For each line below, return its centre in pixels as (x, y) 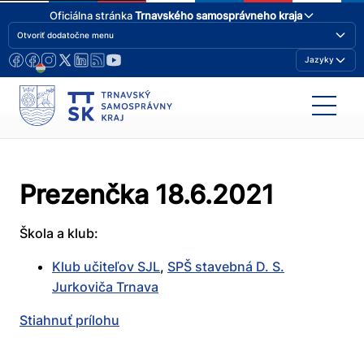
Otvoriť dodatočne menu (65, 35)
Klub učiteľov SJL (106, 267)
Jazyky (319, 60)
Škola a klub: (59, 234)
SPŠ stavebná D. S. (226, 267)
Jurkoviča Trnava (105, 287)
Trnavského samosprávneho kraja (218, 15)
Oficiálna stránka (92, 15)
